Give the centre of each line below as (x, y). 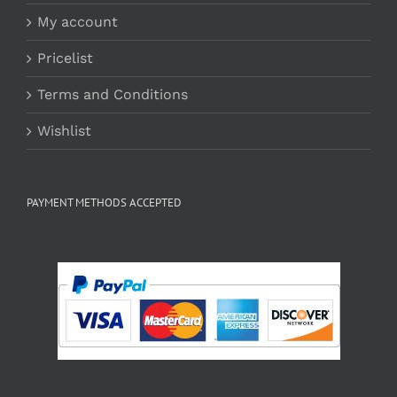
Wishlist (64, 131)
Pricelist (65, 58)
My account (78, 22)
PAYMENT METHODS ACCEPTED (104, 202)
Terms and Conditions (113, 94)
